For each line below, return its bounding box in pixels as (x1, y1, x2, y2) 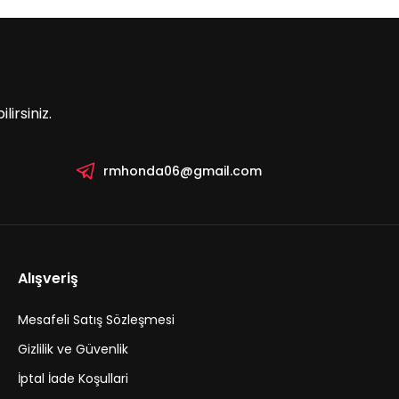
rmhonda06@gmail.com (102, 162, 262, 180)
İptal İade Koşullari (18, 370, 128, 387)
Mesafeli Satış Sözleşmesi (18, 311, 175, 329)
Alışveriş (18, 268, 78, 289)
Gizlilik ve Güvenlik (18, 340, 128, 358)
